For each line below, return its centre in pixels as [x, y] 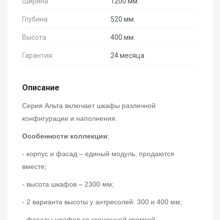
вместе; [34, 167]
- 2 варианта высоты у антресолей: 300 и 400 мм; [102, 202]
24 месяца [127, 56]
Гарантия [37, 56]
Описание [41, 88]
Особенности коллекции [65, 136]
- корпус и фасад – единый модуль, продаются [98, 154]
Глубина [35, 19]
